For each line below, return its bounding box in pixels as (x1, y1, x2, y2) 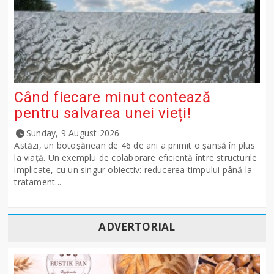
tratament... (14, 176, 61, 188)
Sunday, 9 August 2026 (26, 127, 120, 139)
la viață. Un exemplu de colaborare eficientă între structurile (14, 152, 257, 164)
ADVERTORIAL (98, 220, 176, 234)
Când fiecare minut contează (14, 89, 211, 106)
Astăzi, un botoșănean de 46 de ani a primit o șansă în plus (14, 139, 255, 152)
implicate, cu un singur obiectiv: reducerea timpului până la (14, 164, 253, 176)
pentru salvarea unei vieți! (14, 105, 191, 122)
